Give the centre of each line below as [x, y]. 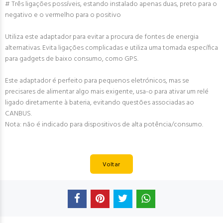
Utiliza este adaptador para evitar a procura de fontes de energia [102, 37]
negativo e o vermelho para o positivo [63, 15]
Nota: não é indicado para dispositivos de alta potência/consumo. [104, 125]
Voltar [111, 165]
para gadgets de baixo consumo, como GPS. [72, 59]
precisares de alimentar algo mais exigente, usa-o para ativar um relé [107, 92]
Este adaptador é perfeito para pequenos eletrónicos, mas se [97, 81]
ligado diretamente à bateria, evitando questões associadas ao [100, 103]
